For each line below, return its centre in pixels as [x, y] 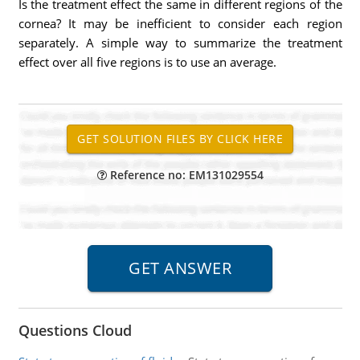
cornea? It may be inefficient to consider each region [180, 23]
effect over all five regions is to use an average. [147, 62]
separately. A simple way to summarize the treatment [180, 43]
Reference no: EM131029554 [185, 175]
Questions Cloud [75, 330]
